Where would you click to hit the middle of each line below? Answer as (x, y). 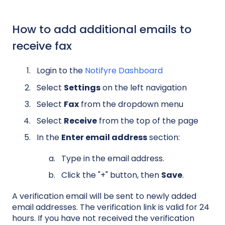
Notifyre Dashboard (124, 71)
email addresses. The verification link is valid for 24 (111, 207)
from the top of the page (149, 121)
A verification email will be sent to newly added (104, 196)
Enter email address (104, 138)
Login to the (61, 71)
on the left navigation (144, 87)
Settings (82, 87)
